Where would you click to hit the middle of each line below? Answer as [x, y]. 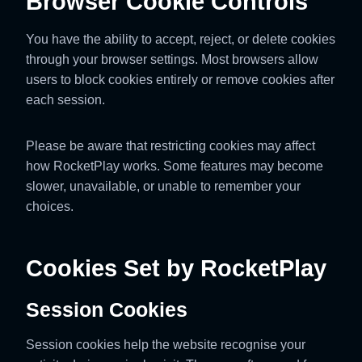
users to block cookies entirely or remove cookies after [180, 80]
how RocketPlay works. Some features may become [175, 166]
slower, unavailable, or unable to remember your [163, 186]
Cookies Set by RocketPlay [176, 268]
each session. [65, 100]
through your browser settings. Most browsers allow [172, 59]
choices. [50, 206]
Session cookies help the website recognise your [166, 344]
